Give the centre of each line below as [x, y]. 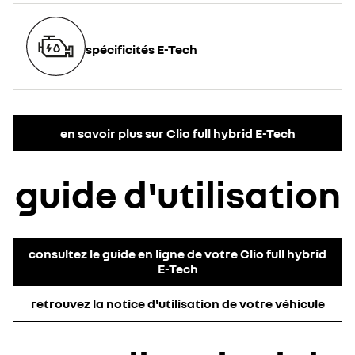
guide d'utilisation [177, 194]
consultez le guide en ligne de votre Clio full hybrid [177, 254]
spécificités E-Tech [141, 49]
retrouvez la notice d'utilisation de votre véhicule [177, 303]
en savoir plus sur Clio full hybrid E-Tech [177, 133]
